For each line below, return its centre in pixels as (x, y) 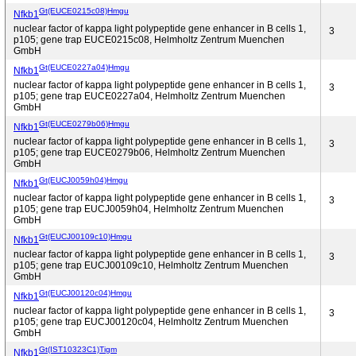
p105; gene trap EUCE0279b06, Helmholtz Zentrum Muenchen (149, 153)
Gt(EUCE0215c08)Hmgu (84, 10)
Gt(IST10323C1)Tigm (78, 349)
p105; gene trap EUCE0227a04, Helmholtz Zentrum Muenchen (149, 96)
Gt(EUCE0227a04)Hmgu (84, 67)
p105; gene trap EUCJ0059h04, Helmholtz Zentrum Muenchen (149, 209)
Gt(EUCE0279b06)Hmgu (84, 123)
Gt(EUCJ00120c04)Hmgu (85, 292)
